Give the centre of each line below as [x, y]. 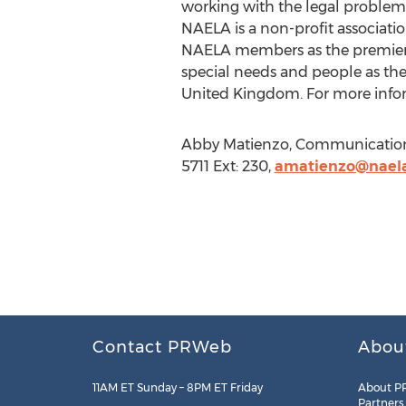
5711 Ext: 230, [227, 166]
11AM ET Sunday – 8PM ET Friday [178, 387]
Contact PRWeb [162, 347]
